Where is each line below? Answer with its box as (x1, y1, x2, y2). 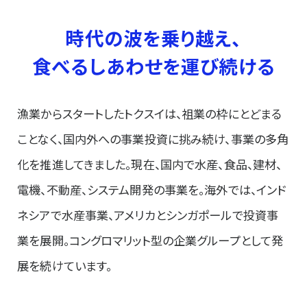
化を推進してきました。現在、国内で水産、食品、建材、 (17, 155, 282, 173)
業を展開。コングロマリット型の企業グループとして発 (17, 231, 284, 249)
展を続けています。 (17, 256, 112, 274)
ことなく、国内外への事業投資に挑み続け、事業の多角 (17, 130, 289, 147)
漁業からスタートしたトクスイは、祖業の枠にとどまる (17, 104, 282, 122)
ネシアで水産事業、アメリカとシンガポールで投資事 (17, 206, 278, 223)
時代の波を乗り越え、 (65, 23, 242, 51)
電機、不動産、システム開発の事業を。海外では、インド (17, 180, 286, 198)
